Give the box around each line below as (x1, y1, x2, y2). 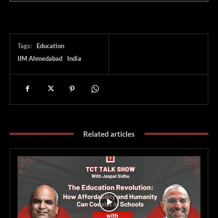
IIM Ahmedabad (18, 54, 62, 62)
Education (36, 41, 64, 50)
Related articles (83, 129, 135, 138)
